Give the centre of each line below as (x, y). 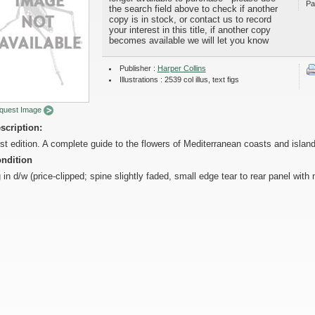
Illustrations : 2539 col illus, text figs (179, 79)
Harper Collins (181, 68)
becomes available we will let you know (189, 40)
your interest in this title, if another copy (190, 30)
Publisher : (138, 68)
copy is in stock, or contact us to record (190, 19)
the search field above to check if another (193, 9)
